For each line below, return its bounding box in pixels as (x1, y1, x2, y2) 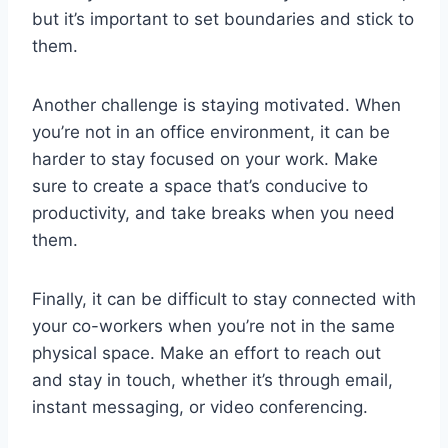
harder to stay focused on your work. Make (32, 149, 378, 170)
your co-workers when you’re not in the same (32, 316, 395, 337)
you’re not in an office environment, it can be (32, 122, 390, 143)
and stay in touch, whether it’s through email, (32, 370, 393, 391)
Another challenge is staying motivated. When (32, 95, 401, 116)
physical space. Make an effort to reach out (32, 343, 381, 364)
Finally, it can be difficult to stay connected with (32, 289, 416, 310)
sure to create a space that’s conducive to (32, 176, 368, 197)
